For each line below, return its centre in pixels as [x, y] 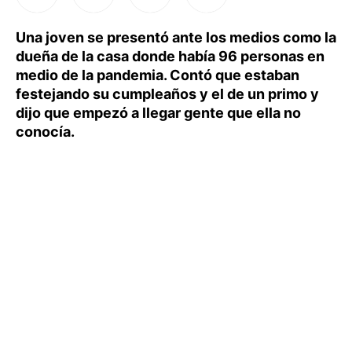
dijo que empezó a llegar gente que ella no [158, 113]
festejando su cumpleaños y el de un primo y [167, 94]
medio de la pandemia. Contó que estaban [158, 75]
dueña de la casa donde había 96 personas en [170, 56]
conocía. [45, 132]
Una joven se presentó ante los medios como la [176, 37]
